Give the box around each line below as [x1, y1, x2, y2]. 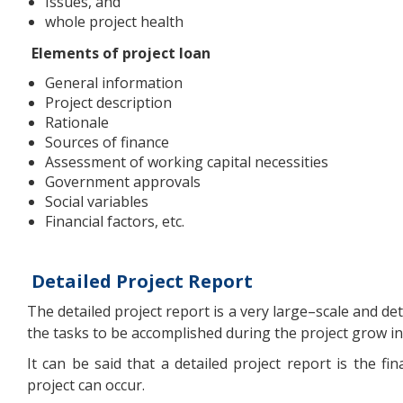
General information [45, 72, 183, 93]
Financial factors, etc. [45, 210, 184, 231]
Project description [45, 92, 172, 112]
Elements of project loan [31, 42, 210, 63]
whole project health [45, 12, 184, 32]
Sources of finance [45, 131, 169, 152]
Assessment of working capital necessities [45, 151, 328, 172]
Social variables [45, 191, 148, 211]
